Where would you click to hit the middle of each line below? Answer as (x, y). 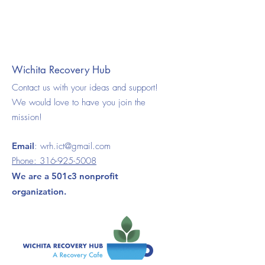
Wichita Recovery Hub (61, 70)
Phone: (26, 161)
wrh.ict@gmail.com (75, 146)
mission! (27, 117)
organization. (39, 191)
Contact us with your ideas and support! (85, 88)
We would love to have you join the (79, 102)
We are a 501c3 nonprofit (65, 176)
